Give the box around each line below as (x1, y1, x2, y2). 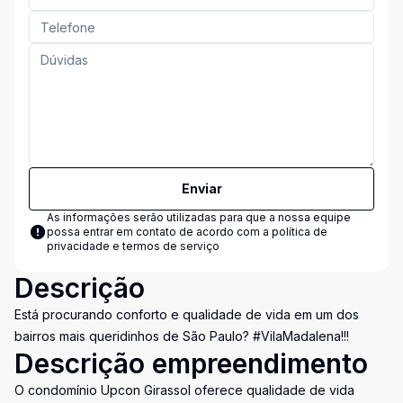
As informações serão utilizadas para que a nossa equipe (47, 210, 351, 224)
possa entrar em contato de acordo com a (47, 225, 272, 238)
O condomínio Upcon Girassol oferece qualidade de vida (14, 382, 354, 398)
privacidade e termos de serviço (47, 239, 219, 253)
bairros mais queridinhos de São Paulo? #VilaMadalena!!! (14, 328, 349, 344)
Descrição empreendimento (14, 347, 368, 380)
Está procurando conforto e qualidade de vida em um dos (14, 307, 359, 322)
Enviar (181, 181, 222, 196)
